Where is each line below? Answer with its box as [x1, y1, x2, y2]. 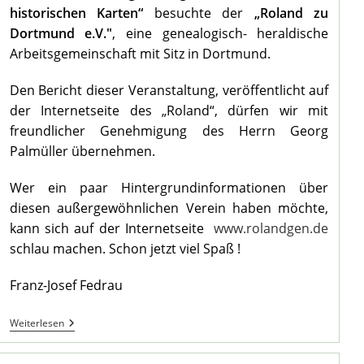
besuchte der [143, 4, 254, 23]
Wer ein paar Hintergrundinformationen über [9, 179, 329, 197]
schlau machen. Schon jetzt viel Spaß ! [9, 240, 240, 258]
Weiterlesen [9, 316, 64, 331]
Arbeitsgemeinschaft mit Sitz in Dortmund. [9, 45, 271, 63]
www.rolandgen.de [214, 219, 329, 238]
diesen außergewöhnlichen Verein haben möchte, [9, 199, 329, 218]
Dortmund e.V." [9, 24, 113, 43]
